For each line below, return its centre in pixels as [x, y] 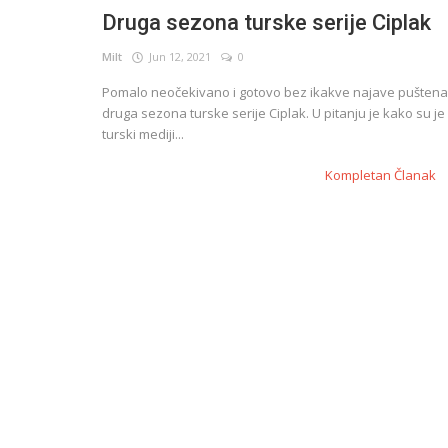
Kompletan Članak [382, 174]
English [44, 66]
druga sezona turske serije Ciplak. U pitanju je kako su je [273, 112]
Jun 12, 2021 [177, 56]
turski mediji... [143, 133]
